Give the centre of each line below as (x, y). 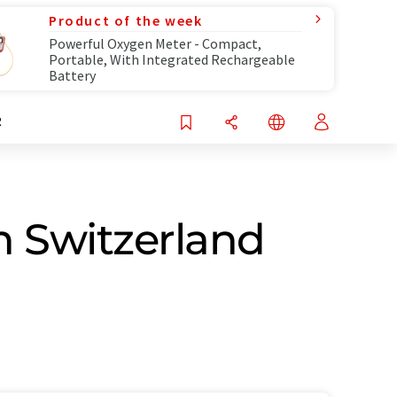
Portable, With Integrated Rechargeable (172, 59)
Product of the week (126, 20)
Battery (72, 75)
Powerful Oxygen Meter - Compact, (155, 43)
